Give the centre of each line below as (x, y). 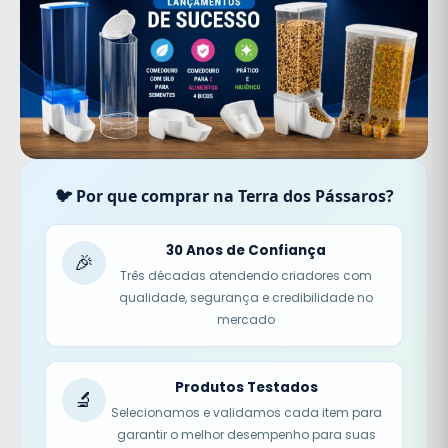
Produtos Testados (246, 387)
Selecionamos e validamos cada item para (246, 412)
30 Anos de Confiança (246, 250)
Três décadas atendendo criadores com (246, 275)
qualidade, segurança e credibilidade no (246, 297)
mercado (246, 319)
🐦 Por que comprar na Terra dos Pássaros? (224, 195)
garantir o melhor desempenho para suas (246, 434)
